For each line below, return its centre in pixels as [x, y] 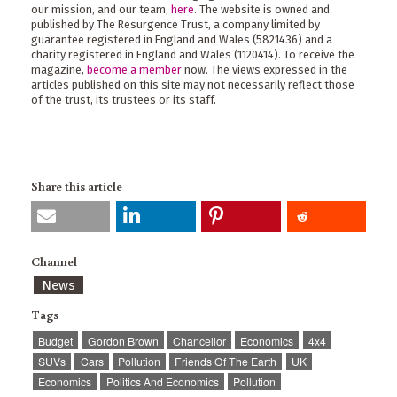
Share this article [77, 186]
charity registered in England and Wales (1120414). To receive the [193, 55]
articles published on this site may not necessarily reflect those [193, 85]
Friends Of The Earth [226, 361]
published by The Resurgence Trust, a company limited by [175, 25]
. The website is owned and [262, 10]
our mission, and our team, [101, 10]
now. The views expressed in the [265, 70]
